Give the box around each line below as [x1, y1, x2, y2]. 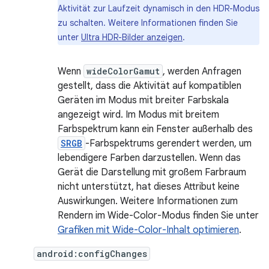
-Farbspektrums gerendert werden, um [85, 138, 252, 150]
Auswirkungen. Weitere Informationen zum [58, 195, 238, 207]
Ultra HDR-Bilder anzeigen [81, 32, 183, 43]
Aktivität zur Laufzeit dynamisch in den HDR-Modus [58, 3, 259, 14]
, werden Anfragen [163, 65, 241, 77]
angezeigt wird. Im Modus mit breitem [58, 109, 219, 121]
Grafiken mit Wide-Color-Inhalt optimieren [58, 224, 239, 236]
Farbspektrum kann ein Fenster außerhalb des [58, 123, 253, 135]
